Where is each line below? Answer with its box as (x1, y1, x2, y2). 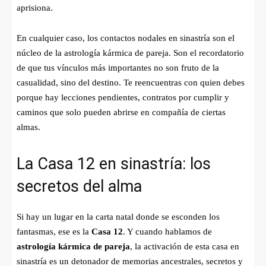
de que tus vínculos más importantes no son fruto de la (17, 63, 219, 73)
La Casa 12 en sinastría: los (17, 154, 211, 174)
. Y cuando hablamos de (123, 227, 212, 237)
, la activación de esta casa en (130, 242, 239, 252)
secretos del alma (17, 177, 142, 197)
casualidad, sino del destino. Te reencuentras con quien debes (17, 78, 245, 88)
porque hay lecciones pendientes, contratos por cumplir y (17, 93, 229, 103)
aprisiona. (17, 3, 53, 13)
